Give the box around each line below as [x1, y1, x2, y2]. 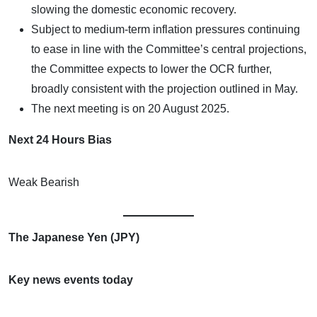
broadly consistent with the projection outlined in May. [31, 82, 298, 95]
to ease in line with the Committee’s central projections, [31, 42, 306, 55]
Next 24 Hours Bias [8, 133, 112, 146]
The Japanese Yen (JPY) [8, 231, 139, 243]
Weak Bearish [8, 175, 79, 188]
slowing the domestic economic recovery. [31, 3, 236, 16]
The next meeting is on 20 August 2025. [31, 102, 229, 115]
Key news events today [8, 273, 133, 286]
